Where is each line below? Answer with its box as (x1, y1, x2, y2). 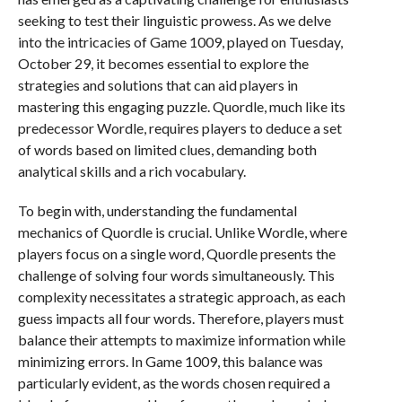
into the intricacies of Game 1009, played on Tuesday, (17, 33, 343, 50)
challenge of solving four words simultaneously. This (17, 267, 335, 284)
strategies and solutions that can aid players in (17, 76, 298, 93)
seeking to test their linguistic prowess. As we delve (17, 12, 331, 29)
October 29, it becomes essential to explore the (17, 55, 309, 72)
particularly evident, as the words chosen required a (17, 374, 330, 391)
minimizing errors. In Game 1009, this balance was (17, 353, 323, 370)
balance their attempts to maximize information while (17, 331, 345, 348)
